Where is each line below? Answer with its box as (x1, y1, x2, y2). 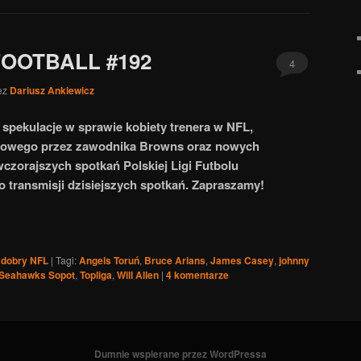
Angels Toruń (79, 253, 139, 268)
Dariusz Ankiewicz (10, 82, 94, 98)
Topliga (80, 268, 112, 283)
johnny (279, 253, 309, 268)
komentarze (172, 268, 229, 283)
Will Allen (117, 268, 159, 283)
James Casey (210, 253, 274, 268)
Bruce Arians (144, 253, 205, 268)
